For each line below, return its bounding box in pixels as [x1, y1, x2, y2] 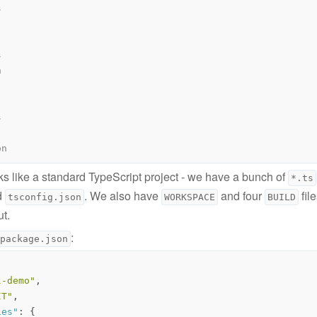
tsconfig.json [8, 191, 81, 202]
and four [218, 187, 265, 204]
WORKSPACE [164, 191, 215, 202]
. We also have [84, 187, 161, 204]
